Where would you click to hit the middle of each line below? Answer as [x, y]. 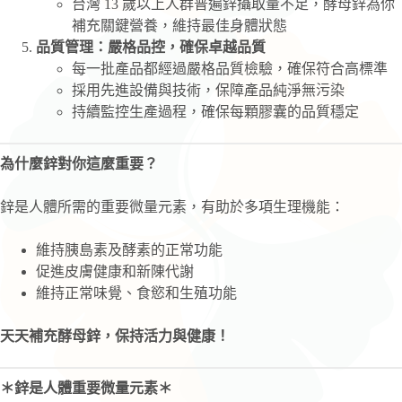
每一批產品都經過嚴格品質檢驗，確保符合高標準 [230, 68]
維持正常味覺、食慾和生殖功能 [136, 293]
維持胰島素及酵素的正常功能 [129, 249]
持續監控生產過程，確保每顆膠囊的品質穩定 [215, 111]
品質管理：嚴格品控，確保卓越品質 [151, 47]
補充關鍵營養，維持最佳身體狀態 [179, 25]
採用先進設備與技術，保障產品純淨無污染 [208, 90]
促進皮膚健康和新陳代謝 [115, 271]
